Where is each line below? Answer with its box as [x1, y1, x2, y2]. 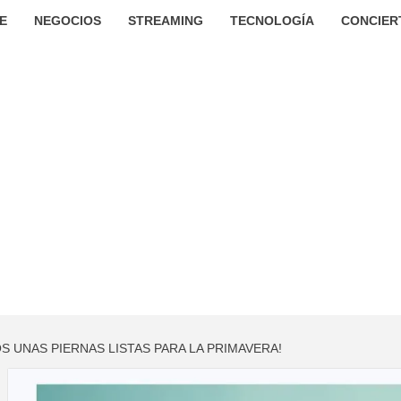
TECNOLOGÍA [229, 13, 314, 28]
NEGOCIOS [33, 13, 101, 28]
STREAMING [127, 13, 203, 28]
